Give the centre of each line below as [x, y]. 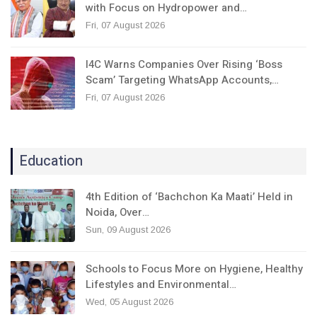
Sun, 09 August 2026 [128, 229]
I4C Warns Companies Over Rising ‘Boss [184, 64]
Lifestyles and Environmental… [161, 284]
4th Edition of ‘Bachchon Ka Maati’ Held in [189, 196]
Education [51, 161]
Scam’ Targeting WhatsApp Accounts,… [182, 80]
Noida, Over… [117, 212]
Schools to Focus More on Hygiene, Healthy [194, 269]
